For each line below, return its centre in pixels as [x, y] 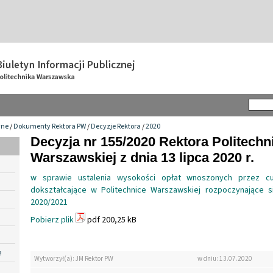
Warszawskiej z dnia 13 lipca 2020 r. [142, 157]
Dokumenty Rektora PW [50, 126]
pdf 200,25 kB [111, 220]
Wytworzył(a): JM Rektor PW [74, 259]
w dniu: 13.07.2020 [225, 259]
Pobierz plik [52, 220]
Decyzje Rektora [116, 126]
